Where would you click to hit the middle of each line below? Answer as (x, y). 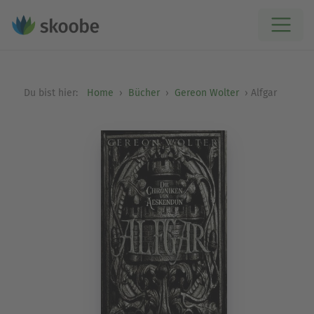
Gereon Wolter (206, 93)
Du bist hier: (52, 93)
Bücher (144, 93)
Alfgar (264, 93)
